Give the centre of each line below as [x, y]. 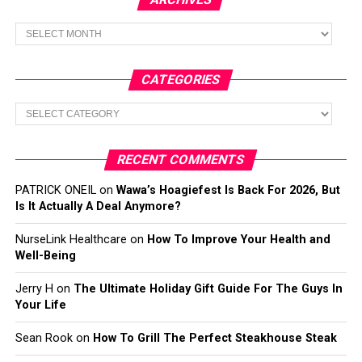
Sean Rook [44, 338]
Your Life [40, 305]
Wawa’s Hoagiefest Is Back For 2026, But [228, 190]
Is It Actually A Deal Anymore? [98, 206]
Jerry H [34, 288]
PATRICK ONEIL [55, 190]
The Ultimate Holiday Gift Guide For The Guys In [208, 288]
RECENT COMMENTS [181, 159]
